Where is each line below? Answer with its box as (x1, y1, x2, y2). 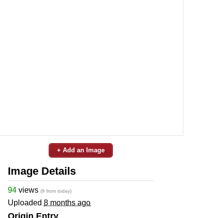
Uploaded (8, 198, 44, 207)
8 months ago (44, 198, 91, 207)
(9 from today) (40, 188, 72, 194)
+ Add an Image (57, 146, 105, 154)
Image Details (8, 164, 76, 177)
